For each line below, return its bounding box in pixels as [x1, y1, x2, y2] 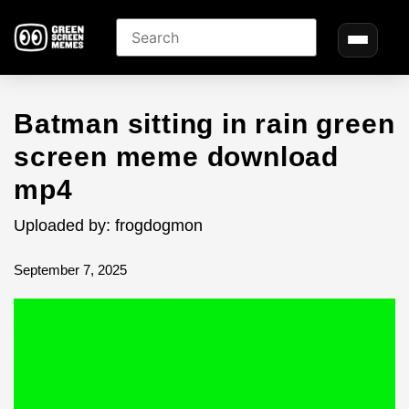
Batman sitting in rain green [14, 109, 395, 139]
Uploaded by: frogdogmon [14, 216, 203, 235]
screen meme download [14, 142, 339, 172]
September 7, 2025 [14, 262, 127, 278]
